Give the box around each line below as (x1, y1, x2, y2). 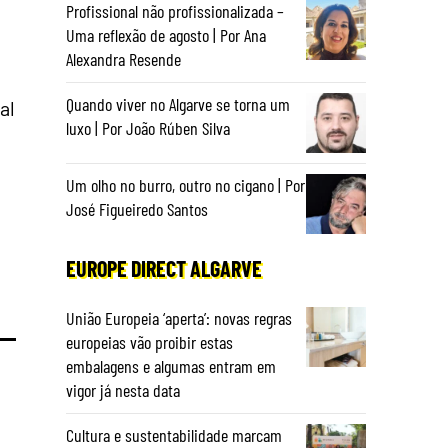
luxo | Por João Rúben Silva (66, 117, 230, 139)
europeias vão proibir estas (66, 331, 233, 353)
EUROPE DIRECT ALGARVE (66, 255, 262, 281)
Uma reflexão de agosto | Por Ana (66, 24, 266, 46)
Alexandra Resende (66, 48, 181, 70)
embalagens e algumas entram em (66, 355, 276, 377)
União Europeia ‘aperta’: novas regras (66, 307, 292, 329)
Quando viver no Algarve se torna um (66, 93, 290, 115)
